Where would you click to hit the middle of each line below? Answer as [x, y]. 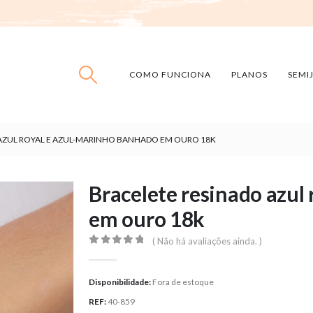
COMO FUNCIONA [170, 74]
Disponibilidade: [121, 282]
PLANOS [249, 74]
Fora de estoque [183, 282]
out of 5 [125, 253]
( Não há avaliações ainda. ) [207, 241]
